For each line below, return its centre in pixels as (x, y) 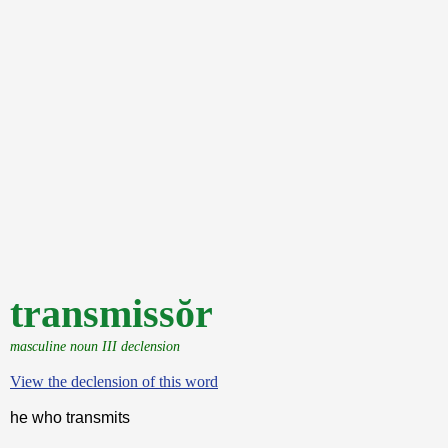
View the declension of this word (114, 381)
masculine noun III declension (95, 346)
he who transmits (70, 417)
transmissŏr (111, 313)
